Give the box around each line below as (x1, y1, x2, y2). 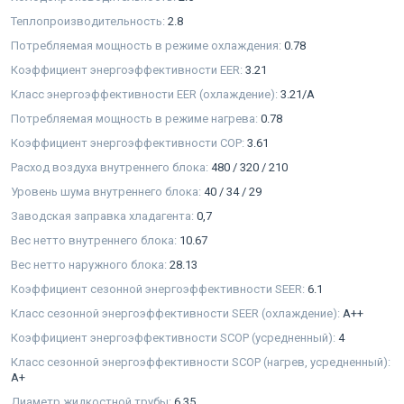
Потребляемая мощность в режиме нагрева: (11, 111, 261, 125)
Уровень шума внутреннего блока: (11, 184, 204, 198)
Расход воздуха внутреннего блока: (11, 160, 211, 174)
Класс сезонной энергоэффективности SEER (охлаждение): (11, 306, 343, 320)
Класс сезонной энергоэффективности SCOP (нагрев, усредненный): (11, 354, 390, 369)
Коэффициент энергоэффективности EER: (11, 62, 245, 77)
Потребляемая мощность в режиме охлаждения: (11, 38, 284, 52)
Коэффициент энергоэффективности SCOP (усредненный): (11, 330, 338, 344)
